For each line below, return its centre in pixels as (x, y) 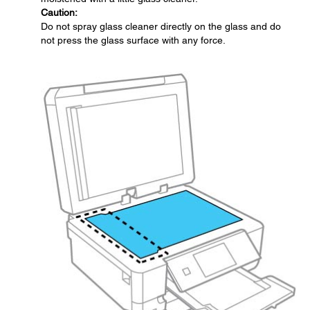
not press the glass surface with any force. (133, 40)
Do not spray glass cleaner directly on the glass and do (161, 26)
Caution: (59, 12)
